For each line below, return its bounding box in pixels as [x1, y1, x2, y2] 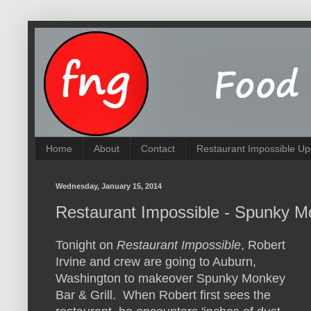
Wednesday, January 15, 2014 [56, 181, 162, 190]
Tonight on [56, 238, 117, 253]
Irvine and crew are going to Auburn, [56, 255, 256, 269]
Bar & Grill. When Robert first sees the [56, 288, 271, 303]
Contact [141, 143, 175, 155]
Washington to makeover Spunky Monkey [56, 271, 285, 286]
